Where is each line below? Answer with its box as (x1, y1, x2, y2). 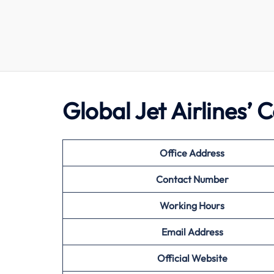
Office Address (160, 147, 224, 159)
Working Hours (160, 199, 224, 212)
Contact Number (155, 173, 229, 185)
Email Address (161, 226, 223, 238)
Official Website (157, 252, 228, 264)
